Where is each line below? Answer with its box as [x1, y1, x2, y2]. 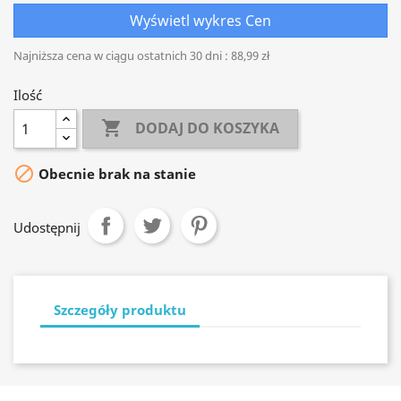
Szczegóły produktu [54, 300, 186, 319]
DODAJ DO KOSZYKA [135, 118, 280, 139]
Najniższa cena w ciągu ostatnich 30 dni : [13, 47, 228, 64]
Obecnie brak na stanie [35, 165, 196, 183]
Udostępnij [13, 218, 81, 236]
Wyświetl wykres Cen [130, 11, 271, 30]
